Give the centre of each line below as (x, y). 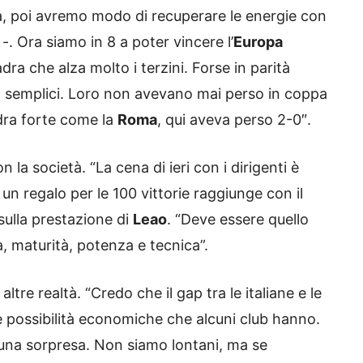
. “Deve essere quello (238, 220)
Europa (258, 42)
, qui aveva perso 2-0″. (234, 120)
